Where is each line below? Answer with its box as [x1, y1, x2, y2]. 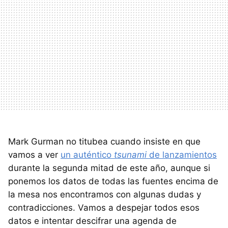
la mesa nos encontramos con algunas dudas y [8, 189, 201, 199]
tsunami [114, 149, 147, 160]
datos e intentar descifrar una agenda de [8, 215, 177, 226]
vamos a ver [8, 149, 61, 160]
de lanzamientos [147, 149, 217, 160]
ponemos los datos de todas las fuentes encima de [8, 176, 218, 186]
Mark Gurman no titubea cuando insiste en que [8, 136, 201, 147]
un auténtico [61, 149, 114, 160]
